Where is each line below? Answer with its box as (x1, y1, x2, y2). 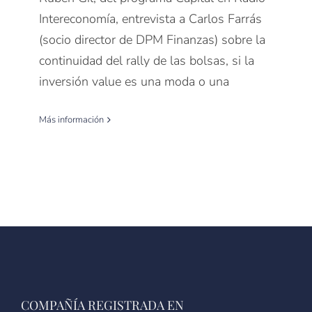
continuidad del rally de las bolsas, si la (39, 52, 254, 69)
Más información (39, 113, 104, 126)
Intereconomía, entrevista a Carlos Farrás (39, 10, 262, 27)
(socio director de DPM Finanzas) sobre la (39, 31, 265, 48)
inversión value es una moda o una (39, 72, 229, 90)
